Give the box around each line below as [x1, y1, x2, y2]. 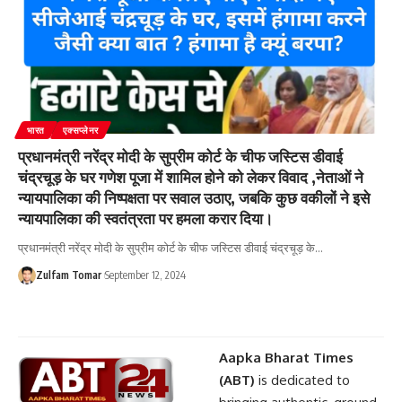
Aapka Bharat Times [219, 349, 354, 367]
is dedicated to [255, 371, 350, 389]
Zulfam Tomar [36, 268, 101, 283]
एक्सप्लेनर [63, 125, 100, 136]
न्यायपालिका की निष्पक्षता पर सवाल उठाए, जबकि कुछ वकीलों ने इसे [18, 188, 370, 208]
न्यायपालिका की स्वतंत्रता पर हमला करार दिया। [18, 208, 273, 229]
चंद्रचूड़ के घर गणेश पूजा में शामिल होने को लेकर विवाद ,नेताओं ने [18, 167, 363, 188]
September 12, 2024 [105, 268, 186, 283]
